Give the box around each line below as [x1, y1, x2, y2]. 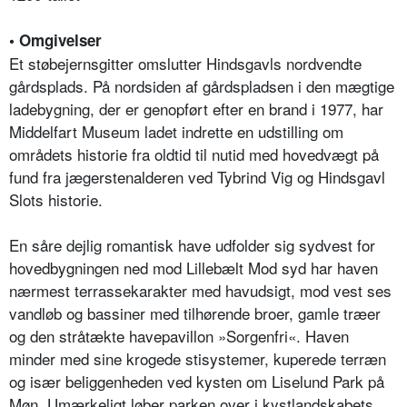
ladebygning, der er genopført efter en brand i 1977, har [9, 97, 383, 121]
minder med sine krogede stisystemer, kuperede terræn [9, 347, 386, 371]
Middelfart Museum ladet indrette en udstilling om [9, 120, 343, 144]
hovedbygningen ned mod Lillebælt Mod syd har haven [9, 256, 378, 280]
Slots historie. [9, 188, 103, 212]
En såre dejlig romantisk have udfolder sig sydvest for [9, 233, 375, 257]
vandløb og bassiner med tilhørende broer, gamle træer [9, 302, 381, 325]
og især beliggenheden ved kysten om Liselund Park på [9, 370, 384, 393]
